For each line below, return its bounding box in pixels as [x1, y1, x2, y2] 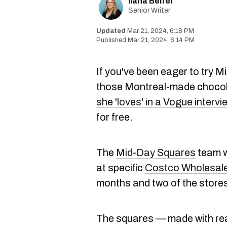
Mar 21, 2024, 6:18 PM [127, 27, 194, 34]
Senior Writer [128, 7, 170, 14]
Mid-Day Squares [116, 147, 196, 158]
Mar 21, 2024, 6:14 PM [128, 36, 195, 44]
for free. [96, 111, 133, 123]
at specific [96, 162, 145, 173]
